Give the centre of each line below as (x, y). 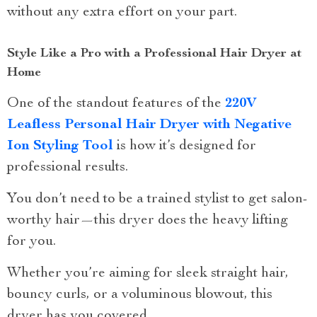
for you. (31, 242)
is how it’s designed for (185, 147)
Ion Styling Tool (60, 147)
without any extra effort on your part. (122, 13)
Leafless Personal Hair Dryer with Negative (149, 126)
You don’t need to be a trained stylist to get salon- (157, 200)
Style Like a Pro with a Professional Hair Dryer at (155, 54)
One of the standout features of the (116, 104)
